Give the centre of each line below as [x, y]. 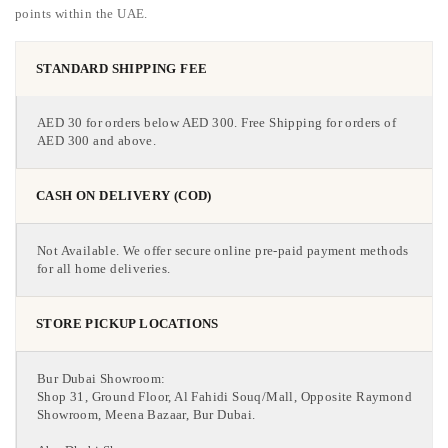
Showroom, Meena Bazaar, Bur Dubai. [146, 414]
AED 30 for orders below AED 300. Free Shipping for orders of [216, 122]
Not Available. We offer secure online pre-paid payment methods [223, 250]
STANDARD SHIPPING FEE [122, 68]
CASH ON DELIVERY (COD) [124, 195]
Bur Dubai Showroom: [101, 378]
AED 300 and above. [97, 140]
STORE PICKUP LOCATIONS [127, 323]
